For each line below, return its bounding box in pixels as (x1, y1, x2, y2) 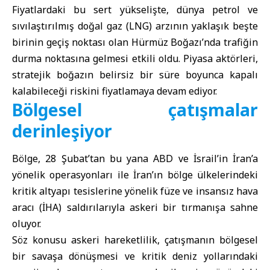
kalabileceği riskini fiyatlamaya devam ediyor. (12, 84, 217, 98)
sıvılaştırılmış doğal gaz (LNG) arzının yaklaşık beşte (12, 19, 258, 33)
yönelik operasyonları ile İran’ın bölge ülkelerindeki (12, 168, 258, 181)
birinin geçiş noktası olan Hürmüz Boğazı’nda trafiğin (12, 36, 258, 49)
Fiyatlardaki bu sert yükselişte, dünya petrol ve (12, 3, 258, 17)
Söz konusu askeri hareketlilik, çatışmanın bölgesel (12, 233, 258, 246)
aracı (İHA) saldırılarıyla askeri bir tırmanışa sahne (12, 200, 258, 214)
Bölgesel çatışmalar (12, 98, 258, 122)
